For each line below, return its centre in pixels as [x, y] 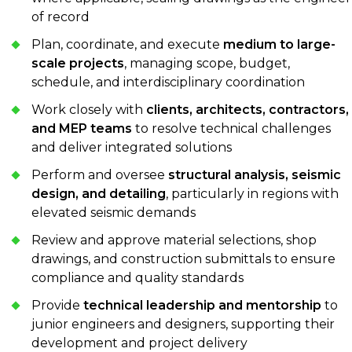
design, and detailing [99, 193]
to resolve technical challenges [231, 128]
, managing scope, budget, [207, 63]
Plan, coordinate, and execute [127, 44]
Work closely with [89, 109]
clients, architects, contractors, [247, 109]
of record [60, 16]
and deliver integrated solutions [132, 147]
